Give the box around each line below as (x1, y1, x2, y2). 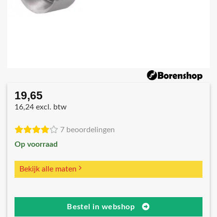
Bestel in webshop (67, 203, 135, 211)
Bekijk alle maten (19, 165, 77, 173)
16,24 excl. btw (15, 103, 67, 111)
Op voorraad (15, 140, 58, 149)
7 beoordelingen (60, 126, 115, 134)
